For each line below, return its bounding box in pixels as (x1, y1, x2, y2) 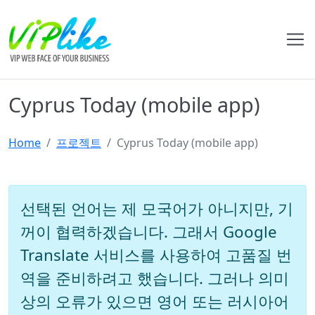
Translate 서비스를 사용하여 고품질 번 (20, 244, 292, 266)
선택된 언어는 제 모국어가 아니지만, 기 (20, 198, 293, 219)
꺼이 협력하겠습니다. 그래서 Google (20, 221, 277, 243)
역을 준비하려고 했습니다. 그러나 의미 (20, 267, 289, 289)
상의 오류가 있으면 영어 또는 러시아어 (20, 290, 289, 312)
